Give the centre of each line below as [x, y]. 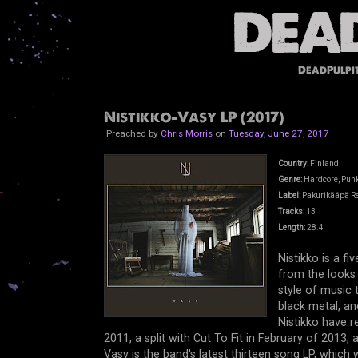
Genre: [290, 180]
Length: [291, 228]
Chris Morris [186, 133]
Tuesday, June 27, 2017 [278, 133]
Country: [293, 164]
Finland [323, 164]
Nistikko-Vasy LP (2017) [193, 117]
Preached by [132, 133]
